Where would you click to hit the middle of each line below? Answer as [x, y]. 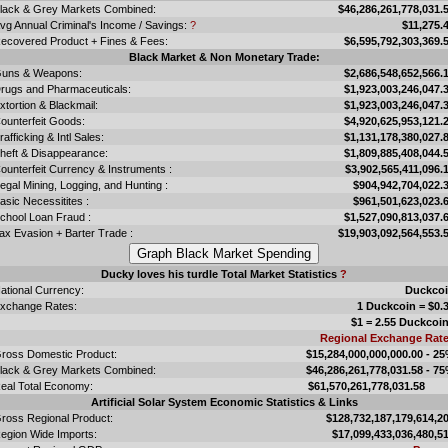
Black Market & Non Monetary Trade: [224, 56]
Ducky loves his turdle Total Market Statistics [220, 273]
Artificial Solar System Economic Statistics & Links [224, 401]
